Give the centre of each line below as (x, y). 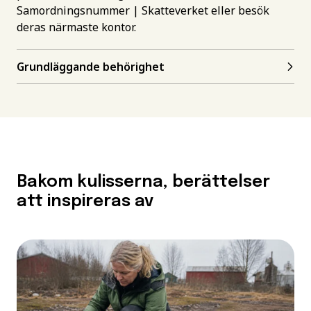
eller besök (239, 10)
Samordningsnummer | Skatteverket (112, 10)
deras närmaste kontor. (76, 27)
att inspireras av (85, 202)
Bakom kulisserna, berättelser (143, 182)
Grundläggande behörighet (91, 67)
